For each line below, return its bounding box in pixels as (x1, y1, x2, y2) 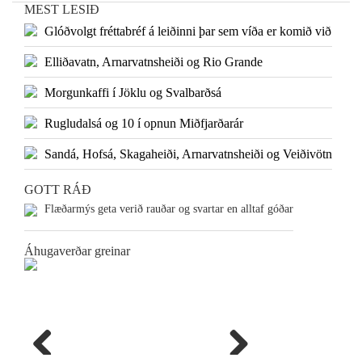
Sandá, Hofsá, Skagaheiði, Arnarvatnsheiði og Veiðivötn (44, 147, 332, 162)
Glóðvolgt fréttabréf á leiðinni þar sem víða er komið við (44, 24, 331, 39)
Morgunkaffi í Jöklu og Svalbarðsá (44, 86, 221, 100)
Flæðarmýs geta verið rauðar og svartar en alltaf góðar (44, 203, 293, 216)
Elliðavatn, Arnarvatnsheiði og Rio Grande (44, 55, 263, 69)
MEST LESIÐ (24, 2, 99, 17)
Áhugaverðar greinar (24, 244, 130, 259)
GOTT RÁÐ (24, 183, 91, 197)
